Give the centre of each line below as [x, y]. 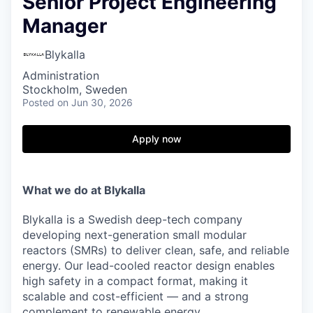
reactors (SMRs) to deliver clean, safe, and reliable [156, 250]
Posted [38, 103]
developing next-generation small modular [134, 235]
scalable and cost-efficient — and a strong [136, 297]
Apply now [156, 139]
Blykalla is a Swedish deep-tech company [132, 220]
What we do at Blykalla [84, 190]
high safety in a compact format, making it [135, 281]
